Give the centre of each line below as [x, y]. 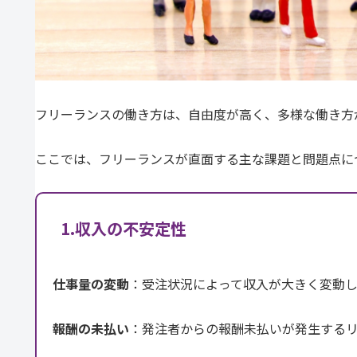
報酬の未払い [91, 328]
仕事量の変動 [91, 283]
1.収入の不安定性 [124, 229]
